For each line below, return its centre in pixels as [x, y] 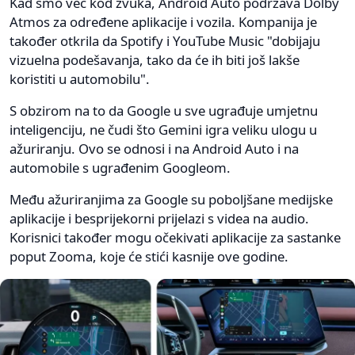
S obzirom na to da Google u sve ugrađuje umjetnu [164, 111]
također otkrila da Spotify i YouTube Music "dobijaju [165, 41]
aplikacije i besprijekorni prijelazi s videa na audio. [159, 219]
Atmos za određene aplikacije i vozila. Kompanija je [163, 22]
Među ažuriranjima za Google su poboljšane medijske [171, 200]
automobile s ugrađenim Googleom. [120, 168]
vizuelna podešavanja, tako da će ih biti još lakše [155, 60]
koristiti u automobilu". [80, 79]
